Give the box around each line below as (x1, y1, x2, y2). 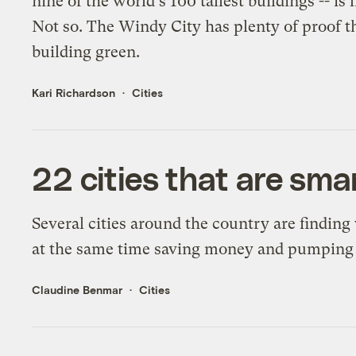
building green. (32, 43, 141, 62)
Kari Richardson (32, 86, 116, 100)
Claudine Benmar (32, 283, 123, 297)
